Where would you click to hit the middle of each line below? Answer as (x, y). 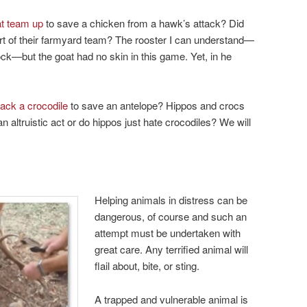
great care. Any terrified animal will (172, 249)
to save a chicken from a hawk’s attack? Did (144, 23)
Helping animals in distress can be (171, 200)
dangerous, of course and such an (171, 217)
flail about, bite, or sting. (147, 266)
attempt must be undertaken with (168, 233)
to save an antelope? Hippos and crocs (156, 105)
